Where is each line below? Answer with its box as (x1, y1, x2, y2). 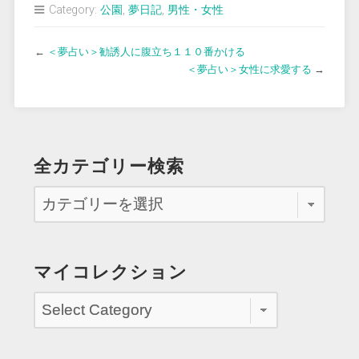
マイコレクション (33, 261, 188, 282)
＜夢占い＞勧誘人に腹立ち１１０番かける (46, 46, 245, 58)
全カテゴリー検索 (33, 155, 184, 176)
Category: (45, 3, 100, 17)
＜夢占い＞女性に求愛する (187, 63, 313, 75)
